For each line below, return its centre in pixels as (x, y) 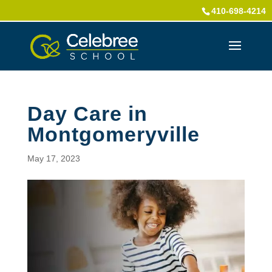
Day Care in (87, 114)
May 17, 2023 (53, 158)
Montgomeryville (113, 134)
